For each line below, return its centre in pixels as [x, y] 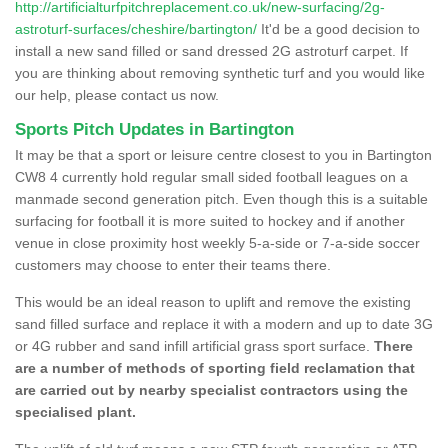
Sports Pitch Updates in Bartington [154, 129]
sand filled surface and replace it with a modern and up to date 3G [224, 323]
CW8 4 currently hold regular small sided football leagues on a [211, 176]
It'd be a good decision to [338, 28]
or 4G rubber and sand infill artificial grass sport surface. [194, 345]
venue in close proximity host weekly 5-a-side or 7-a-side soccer [217, 242]
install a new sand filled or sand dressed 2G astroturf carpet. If [211, 50]
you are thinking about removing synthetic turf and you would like [220, 72]
